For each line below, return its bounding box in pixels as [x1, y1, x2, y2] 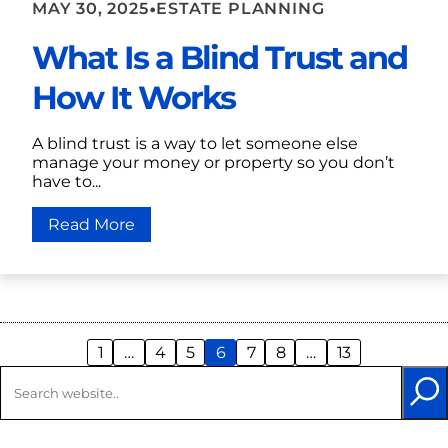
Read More [48, 214, 135, 234]
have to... [32, 171, 101, 191]
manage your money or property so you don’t [32, 152, 395, 172]
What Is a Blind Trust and [32, 37, 407, 77]
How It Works [32, 77, 235, 117]
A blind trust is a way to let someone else [32, 133, 358, 153]
